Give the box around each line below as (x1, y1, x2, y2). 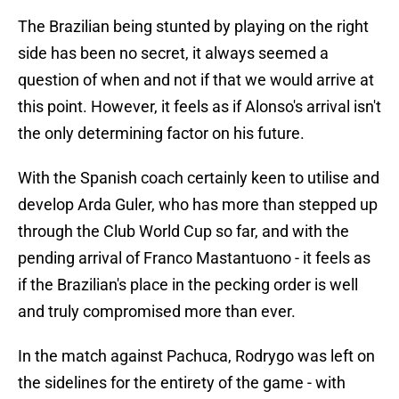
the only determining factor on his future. (18, 124, 305, 143)
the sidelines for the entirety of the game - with (18, 373, 346, 393)
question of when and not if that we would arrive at (18, 70, 374, 90)
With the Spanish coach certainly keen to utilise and (18, 168, 379, 188)
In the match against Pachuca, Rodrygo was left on (18, 346, 375, 366)
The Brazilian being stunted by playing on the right (18, 17, 369, 37)
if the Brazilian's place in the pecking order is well (18, 275, 358, 295)
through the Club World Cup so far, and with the (18, 222, 349, 241)
